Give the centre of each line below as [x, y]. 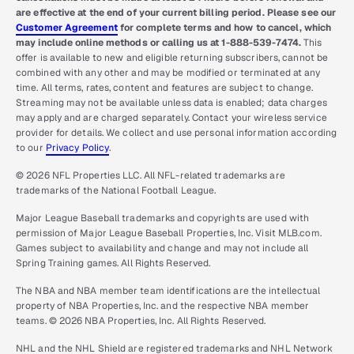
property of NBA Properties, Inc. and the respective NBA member [163, 306]
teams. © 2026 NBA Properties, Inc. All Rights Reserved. [141, 321]
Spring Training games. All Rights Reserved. [113, 264]
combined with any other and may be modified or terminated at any [168, 73]
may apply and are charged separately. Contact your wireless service [171, 118]
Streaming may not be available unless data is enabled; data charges [171, 103]
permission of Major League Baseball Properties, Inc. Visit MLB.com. [169, 233]
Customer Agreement [67, 28]
